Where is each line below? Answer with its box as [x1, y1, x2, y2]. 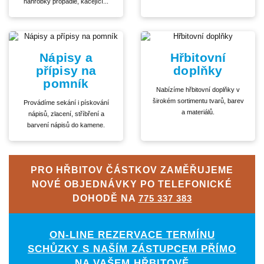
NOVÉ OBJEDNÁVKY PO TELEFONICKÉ [32, 178, 232, 189]
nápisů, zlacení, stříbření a [28, 110, 104, 118]
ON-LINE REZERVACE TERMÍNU [49, 229, 215, 240]
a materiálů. [181, 108, 214, 116]
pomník [43, 77, 89, 91]
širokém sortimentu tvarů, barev [152, 97, 244, 105]
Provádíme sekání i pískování [23, 99, 109, 107]
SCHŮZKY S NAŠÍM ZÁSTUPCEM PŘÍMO [28, 243, 236, 255]
